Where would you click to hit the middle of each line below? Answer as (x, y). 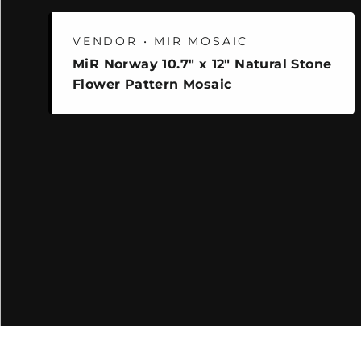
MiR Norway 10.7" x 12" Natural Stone (202, 64)
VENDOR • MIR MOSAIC (161, 41)
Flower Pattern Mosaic (152, 85)
